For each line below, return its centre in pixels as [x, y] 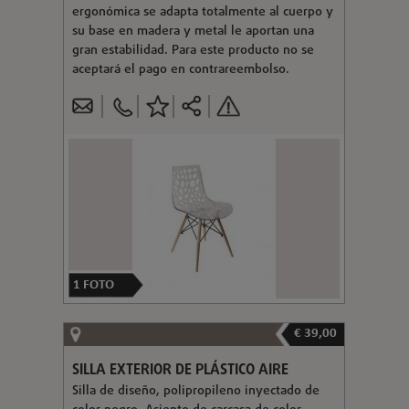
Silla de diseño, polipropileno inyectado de [195, 391]
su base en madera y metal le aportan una [193, 31]
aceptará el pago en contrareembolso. [180, 69]
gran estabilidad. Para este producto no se [193, 50]
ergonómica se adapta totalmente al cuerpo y [202, 12]
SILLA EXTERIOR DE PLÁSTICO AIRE [180, 370]
